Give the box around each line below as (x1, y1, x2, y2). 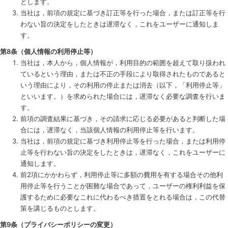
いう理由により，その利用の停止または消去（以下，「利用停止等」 (20, 81, 225, 89)
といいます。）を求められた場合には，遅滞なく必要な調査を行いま (20, 92, 225, 100)
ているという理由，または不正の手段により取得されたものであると (20, 70, 225, 78)
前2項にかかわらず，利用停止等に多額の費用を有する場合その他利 (20, 170, 223, 179)
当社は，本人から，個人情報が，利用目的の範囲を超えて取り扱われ (20, 59, 225, 67)
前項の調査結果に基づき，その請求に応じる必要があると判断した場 (20, 115, 225, 123)
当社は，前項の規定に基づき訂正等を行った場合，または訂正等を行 (20, 9, 225, 17)
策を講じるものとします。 (20, 204, 100, 212)
